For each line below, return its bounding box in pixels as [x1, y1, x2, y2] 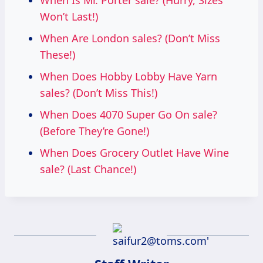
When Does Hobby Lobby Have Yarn [40, 69, 217, 84]
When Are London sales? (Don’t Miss [40, 31, 220, 46]
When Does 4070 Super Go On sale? [40, 107, 217, 122]
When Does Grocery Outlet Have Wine [40, 146, 229, 160]
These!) [40, 48, 75, 62]
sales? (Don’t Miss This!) [40, 86, 157, 100]
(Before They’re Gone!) [40, 124, 149, 139]
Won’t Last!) [40, 9, 98, 24]
